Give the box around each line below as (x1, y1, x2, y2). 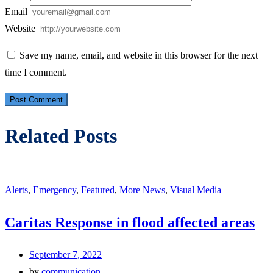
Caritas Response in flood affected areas (5, 214, 255, 230)
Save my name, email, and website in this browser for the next (19, 49, 258, 60)
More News (119, 184, 165, 195)
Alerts (5, 184, 28, 195)
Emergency (33, 184, 76, 195)
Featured (81, 184, 115, 195)
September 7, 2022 (29, 249, 102, 260)
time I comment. (5, 66, 67, 77)
